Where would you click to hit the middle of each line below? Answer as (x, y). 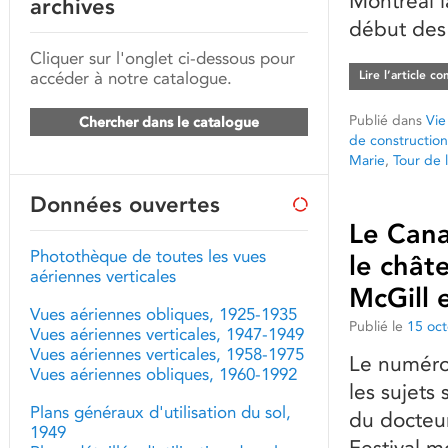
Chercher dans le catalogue (169, 122)
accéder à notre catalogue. (131, 78)
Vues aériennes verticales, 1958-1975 (167, 354)
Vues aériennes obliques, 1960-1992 (163, 374)
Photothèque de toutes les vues (148, 256)
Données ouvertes (125, 204)
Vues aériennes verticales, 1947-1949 (167, 334)
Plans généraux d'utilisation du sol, (160, 412)
